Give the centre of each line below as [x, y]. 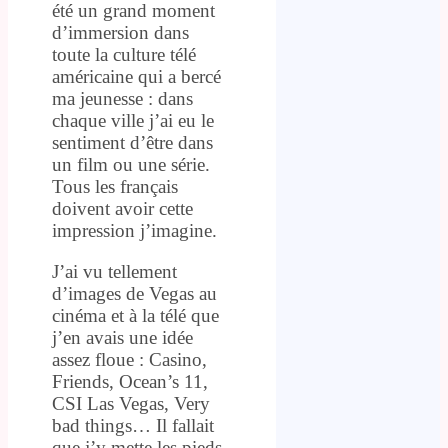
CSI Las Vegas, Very [131, 403]
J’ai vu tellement [114, 271]
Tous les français [115, 186]
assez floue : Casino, [129, 359]
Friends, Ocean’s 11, [130, 381]
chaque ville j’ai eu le [133, 120]
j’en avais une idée [122, 337]
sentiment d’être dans [132, 142]
